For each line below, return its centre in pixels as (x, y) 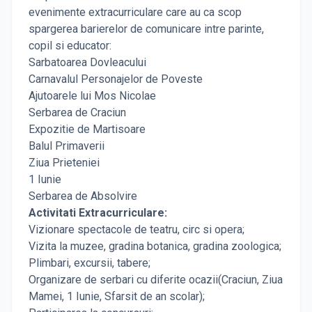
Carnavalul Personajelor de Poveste (116, 79)
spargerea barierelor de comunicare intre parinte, (146, 29)
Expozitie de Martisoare (87, 130)
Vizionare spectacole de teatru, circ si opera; (136, 230)
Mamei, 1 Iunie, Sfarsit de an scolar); (117, 297)
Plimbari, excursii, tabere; (89, 263)
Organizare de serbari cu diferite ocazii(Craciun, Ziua (156, 280)
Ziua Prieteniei (64, 163)
